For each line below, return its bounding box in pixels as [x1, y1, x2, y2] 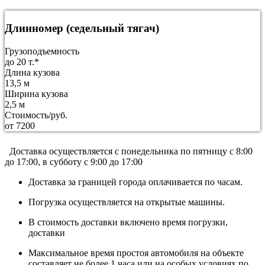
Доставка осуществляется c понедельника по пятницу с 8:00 [5, 146, 253, 156]
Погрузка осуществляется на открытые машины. [28, 196, 225, 207]
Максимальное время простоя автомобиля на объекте [28, 247, 244, 258]
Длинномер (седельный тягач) [5, 21, 159, 34]
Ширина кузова [5, 88, 68, 99]
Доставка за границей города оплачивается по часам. [28, 176, 243, 187]
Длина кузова [5, 67, 60, 77]
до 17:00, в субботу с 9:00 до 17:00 [5, 156, 145, 167]
